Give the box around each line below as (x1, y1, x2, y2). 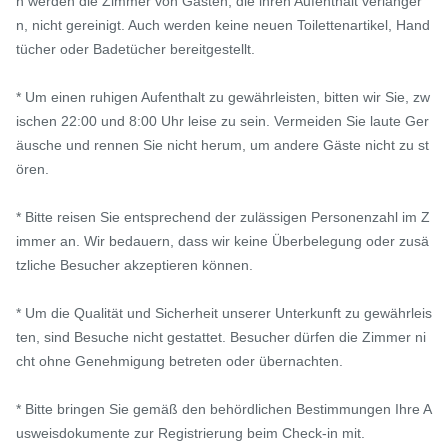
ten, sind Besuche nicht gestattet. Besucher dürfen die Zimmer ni (16, 329, 426, 346)
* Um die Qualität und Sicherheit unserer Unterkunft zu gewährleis (16, 305, 432, 322)
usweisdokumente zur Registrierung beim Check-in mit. (16, 425, 365, 442)
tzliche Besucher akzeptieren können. (16, 257, 253, 274)
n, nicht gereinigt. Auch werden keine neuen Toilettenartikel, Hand (16, 17, 430, 34)
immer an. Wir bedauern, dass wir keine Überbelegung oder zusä (16, 233, 429, 250)
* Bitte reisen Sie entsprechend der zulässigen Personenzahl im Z (16, 209, 430, 226)
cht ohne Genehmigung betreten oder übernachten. (16, 353, 343, 370)
